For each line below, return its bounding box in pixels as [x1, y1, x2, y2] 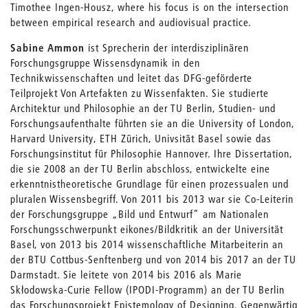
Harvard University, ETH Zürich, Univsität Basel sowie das [10, 131, 272, 145]
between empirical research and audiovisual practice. [10, 15, 252, 29]
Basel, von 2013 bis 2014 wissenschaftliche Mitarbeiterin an [10, 237, 283, 251]
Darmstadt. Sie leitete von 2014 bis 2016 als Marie [10, 267, 242, 281]
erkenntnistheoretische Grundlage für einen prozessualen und [10, 177, 289, 190]
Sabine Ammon [10, 41, 85, 54]
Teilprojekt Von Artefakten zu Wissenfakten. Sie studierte [10, 86, 269, 100]
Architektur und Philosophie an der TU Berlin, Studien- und [10, 101, 276, 115]
